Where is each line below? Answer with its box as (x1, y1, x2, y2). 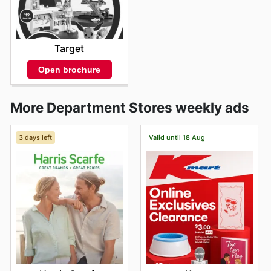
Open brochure (38, 64, 100, 74)
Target (54, 42, 84, 55)
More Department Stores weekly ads (10, 99, 249, 116)
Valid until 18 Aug (148, 133, 205, 142)
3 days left (18, 133, 52, 142)
